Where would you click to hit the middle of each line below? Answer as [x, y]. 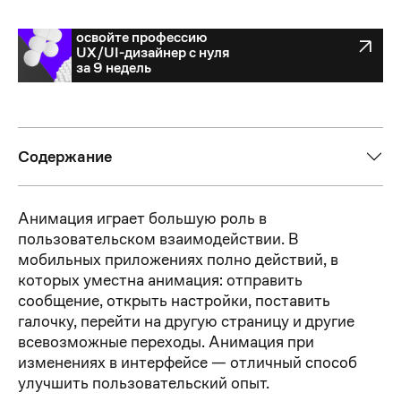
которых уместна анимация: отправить [160, 280]
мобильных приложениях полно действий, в [178, 260]
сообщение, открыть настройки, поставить [174, 301]
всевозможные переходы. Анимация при [166, 342]
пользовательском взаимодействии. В [158, 239]
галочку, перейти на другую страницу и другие [186, 321]
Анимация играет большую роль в [142, 218]
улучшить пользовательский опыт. [144, 383]
